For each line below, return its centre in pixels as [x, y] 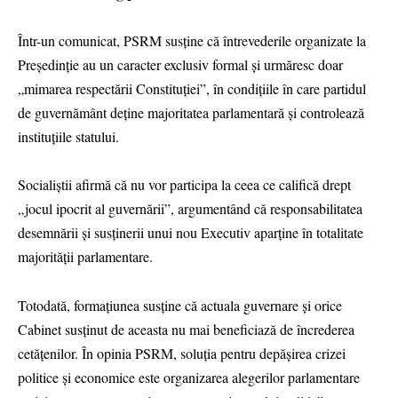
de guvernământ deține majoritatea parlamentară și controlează [191, 113]
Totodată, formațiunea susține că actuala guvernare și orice [180, 305]
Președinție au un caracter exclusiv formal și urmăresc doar [180, 65]
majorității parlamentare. [85, 257]
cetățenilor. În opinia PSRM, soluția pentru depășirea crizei [182, 353]
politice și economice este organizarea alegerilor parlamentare [189, 377]
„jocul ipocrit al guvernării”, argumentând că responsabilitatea [190, 209]
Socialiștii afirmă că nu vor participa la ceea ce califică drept [184, 185]
